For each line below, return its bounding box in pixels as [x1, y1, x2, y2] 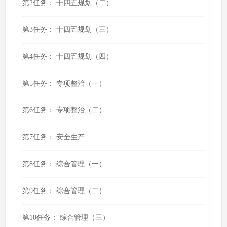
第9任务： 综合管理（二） [22, 187, 106, 195]
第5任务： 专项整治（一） [22, 80, 106, 87]
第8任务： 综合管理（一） [22, 160, 106, 168]
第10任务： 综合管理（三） [22, 214, 109, 221]
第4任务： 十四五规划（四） [22, 53, 113, 60]
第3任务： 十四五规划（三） [22, 26, 113, 33]
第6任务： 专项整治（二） [22, 106, 106, 114]
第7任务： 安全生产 [22, 133, 85, 141]
